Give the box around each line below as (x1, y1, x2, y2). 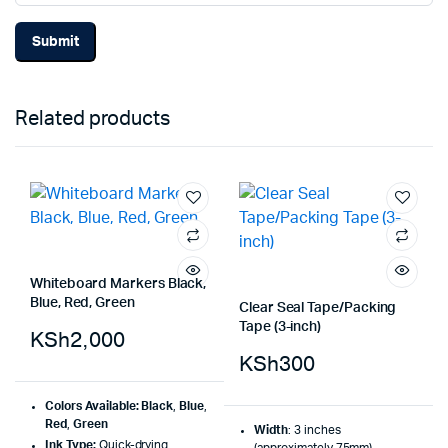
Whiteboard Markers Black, (30, 277, 207, 292)
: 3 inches (287, 424, 341, 437)
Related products (15, 109, 170, 130)
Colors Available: (45, 400, 139, 413)
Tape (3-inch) (239, 320, 322, 335)
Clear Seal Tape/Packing (239, 301, 397, 316)
